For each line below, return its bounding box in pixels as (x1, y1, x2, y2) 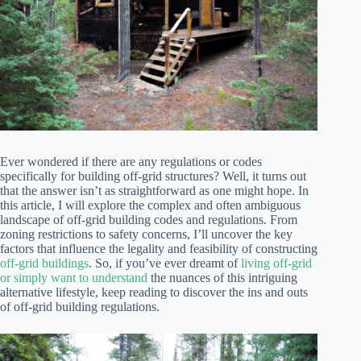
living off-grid (241, 256, 312, 271)
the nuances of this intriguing (147, 271, 297, 285)
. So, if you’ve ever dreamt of (89, 256, 241, 271)
